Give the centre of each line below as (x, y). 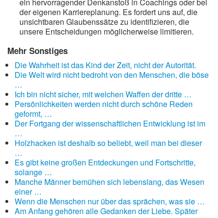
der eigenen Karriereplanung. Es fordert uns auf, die (109, 12)
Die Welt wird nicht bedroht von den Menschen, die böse (112, 75)
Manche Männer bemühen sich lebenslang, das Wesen (109, 182)
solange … (33, 172)
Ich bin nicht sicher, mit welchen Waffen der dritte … (103, 94)
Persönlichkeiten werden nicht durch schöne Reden (104, 104)
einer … (28, 191)
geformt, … (33, 114)
